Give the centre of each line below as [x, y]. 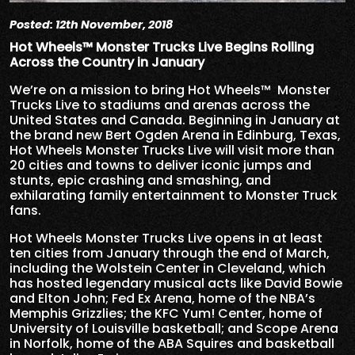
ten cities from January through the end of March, [170, 253]
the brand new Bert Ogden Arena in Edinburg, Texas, [175, 135]
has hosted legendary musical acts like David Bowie [176, 283]
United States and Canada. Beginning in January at [175, 120]
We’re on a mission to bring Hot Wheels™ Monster [170, 90]
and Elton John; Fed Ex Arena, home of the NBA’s [162, 298]
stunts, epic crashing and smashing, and [140, 180]
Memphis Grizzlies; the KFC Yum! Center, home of [166, 313]
